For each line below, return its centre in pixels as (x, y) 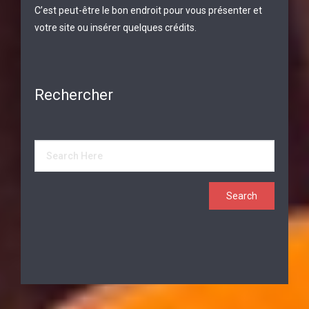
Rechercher (74, 95)
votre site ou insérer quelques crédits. (116, 28)
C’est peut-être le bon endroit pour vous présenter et (148, 10)
